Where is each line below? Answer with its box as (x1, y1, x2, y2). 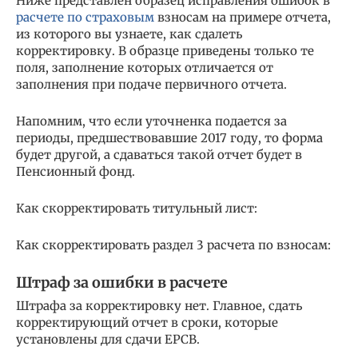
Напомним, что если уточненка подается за (16, 113, 287, 129)
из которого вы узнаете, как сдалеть (16, 26, 242, 42)
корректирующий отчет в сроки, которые (16, 314, 278, 330)
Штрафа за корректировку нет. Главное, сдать (16, 297, 302, 313)
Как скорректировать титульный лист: (16, 200, 257, 216)
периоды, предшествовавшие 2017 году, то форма (16, 129, 323, 145)
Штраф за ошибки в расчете (16, 272, 228, 292)
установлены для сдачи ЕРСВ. (16, 331, 200, 347)
